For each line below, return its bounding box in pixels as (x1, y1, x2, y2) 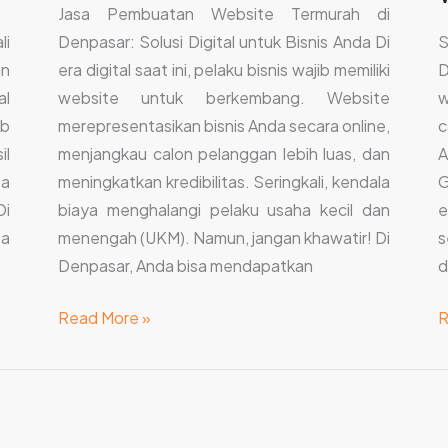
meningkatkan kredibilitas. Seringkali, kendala (58, 171, 390, 193)
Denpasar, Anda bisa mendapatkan (58, 255, 313, 277)
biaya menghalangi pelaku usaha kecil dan (58, 199, 390, 221)
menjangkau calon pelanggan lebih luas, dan (58, 143, 390, 165)
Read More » (58, 307, 151, 329)
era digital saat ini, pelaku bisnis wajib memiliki (58, 59, 390, 81)
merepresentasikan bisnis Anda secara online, (58, 115, 390, 137)
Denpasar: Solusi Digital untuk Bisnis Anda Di (58, 31, 390, 53)
